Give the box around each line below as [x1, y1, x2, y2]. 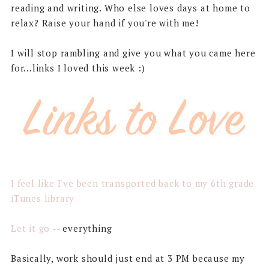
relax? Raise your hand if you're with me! [10, 16, 199, 29]
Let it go [10, 222, 50, 234]
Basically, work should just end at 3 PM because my [10, 252, 245, 264]
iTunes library [10, 192, 75, 204]
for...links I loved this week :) [10, 61, 145, 74]
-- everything [50, 222, 112, 234]
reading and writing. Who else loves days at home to [10, 1, 250, 14]
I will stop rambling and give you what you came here [10, 46, 256, 59]
